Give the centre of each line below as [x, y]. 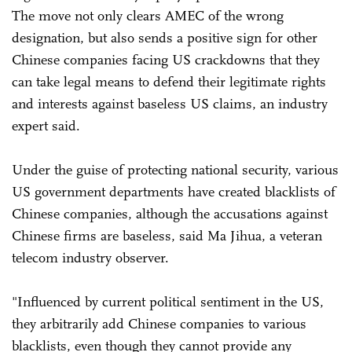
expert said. [48, 125]
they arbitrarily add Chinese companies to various [159, 323]
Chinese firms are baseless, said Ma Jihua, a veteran [167, 235]
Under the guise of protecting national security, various [175, 169]
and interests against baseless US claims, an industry [170, 103]
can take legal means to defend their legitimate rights [169, 81]
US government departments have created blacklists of [174, 191]
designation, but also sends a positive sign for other [165, 37]
